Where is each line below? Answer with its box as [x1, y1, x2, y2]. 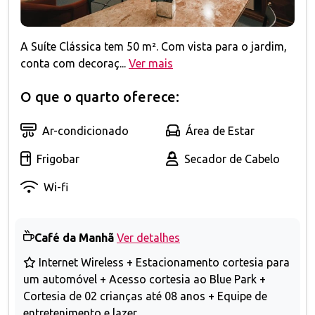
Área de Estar [186, 124, 255, 137]
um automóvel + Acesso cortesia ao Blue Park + [23, 272, 266, 285]
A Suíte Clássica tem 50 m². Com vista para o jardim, [20, 39, 287, 53]
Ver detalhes [117, 231, 180, 244]
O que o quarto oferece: [20, 88, 179, 105]
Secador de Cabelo [184, 152, 280, 165]
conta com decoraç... [20, 56, 126, 70]
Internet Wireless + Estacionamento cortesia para [36, 255, 290, 269]
